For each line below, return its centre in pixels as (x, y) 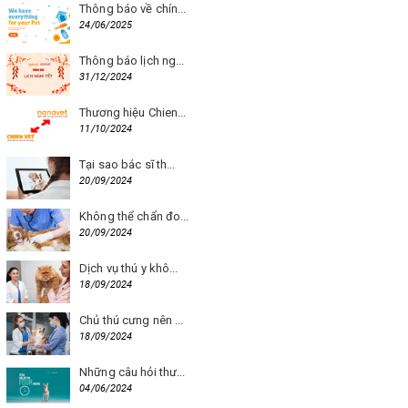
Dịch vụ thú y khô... (129, 268)
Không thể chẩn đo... (134, 216)
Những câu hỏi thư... (133, 372)
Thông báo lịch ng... (132, 61)
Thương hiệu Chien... (133, 113)
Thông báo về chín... (133, 9)
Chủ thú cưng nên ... (132, 320)
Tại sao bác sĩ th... (127, 164)
